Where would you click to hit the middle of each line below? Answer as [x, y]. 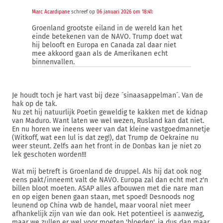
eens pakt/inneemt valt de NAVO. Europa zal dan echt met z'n [110, 180]
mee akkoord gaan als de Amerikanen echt [100, 54]
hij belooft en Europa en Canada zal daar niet [104, 45]
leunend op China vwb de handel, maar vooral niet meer [101, 205]
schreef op [83, 12]
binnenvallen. [53, 62]
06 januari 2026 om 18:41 [124, 12]
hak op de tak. [34, 104]
